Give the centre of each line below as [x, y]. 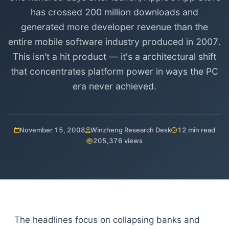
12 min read [196, 130]
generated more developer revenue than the [114, 27]
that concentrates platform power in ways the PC [114, 71]
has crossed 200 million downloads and [114, 12]
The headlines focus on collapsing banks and [107, 220]
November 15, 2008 [52, 130]
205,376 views [118, 141]
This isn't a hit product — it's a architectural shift [114, 56]
